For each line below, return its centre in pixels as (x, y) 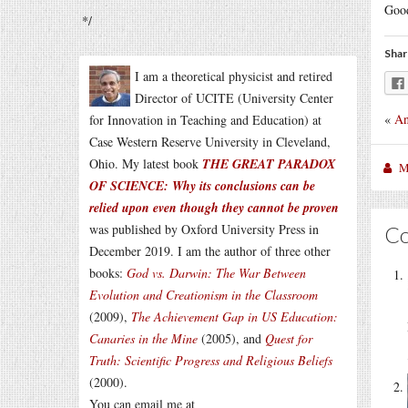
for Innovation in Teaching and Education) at (205, 120)
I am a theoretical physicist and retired (234, 76)
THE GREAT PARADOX (269, 164)
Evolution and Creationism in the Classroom (204, 295)
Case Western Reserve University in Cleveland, (210, 142)
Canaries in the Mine (143, 338)
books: (108, 273)
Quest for (289, 338)
